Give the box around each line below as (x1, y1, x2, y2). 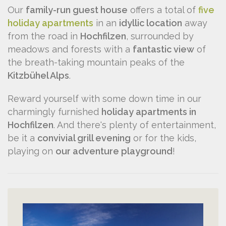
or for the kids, (131, 132, 196, 143)
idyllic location (119, 17, 182, 28)
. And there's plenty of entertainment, (53, 119, 216, 130)
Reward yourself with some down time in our (8, 93, 201, 104)
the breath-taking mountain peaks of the (8, 56, 185, 68)
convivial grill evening (37, 132, 131, 143)
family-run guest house (26, 4, 128, 15)
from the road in (8, 30, 80, 41)
